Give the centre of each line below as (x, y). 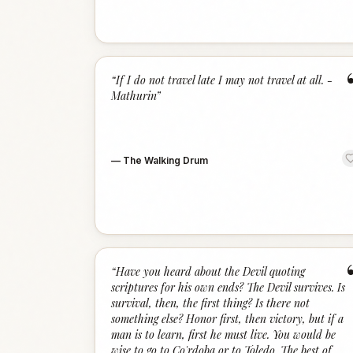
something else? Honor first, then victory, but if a (227, 319)
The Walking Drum (165, 160)
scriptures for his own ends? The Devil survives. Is (228, 287)
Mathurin (134, 96)
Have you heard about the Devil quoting (210, 271)
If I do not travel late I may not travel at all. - (224, 80)
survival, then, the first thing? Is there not (210, 303)
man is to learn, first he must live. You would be (223, 334)
